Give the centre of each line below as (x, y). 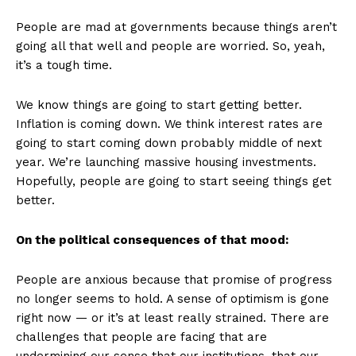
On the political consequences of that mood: (152, 240)
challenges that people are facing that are (141, 337)
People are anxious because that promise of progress (174, 279)
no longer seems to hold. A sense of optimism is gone (172, 298)
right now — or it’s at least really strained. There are (172, 317)
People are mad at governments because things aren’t (176, 27)
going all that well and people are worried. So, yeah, (170, 46)
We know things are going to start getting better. (159, 104)
